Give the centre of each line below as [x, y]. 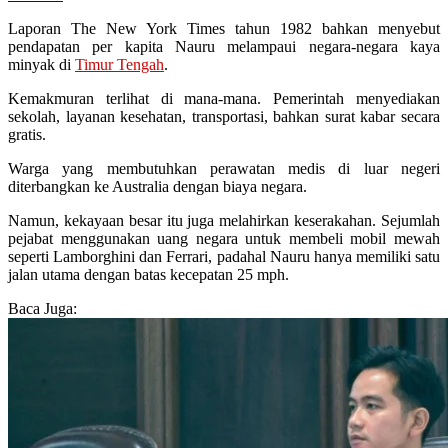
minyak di [41, 65]
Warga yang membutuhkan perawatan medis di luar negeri [224, 169]
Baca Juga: [42, 309]
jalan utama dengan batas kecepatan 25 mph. [148, 275]
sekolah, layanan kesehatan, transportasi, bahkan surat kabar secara [224, 117]
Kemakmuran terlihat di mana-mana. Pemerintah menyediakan [224, 99]
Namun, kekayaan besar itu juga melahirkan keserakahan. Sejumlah [224, 221]
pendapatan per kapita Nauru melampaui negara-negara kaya [224, 47]
